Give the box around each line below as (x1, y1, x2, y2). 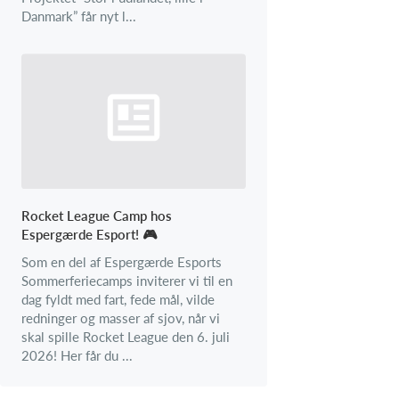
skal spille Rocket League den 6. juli (21, 329, 230, 346)
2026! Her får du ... (21, 347, 133, 364)
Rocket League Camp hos (21, 208, 172, 224)
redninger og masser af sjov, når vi (21, 310, 220, 327)
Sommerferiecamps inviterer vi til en (21, 273, 232, 289)
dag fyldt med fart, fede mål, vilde (21, 291, 215, 308)
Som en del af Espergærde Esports (21, 254, 222, 271)
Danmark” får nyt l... (21, 7, 136, 24)
